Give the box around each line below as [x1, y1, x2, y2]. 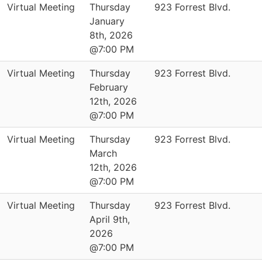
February [89, 81, 128, 93]
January [89, 15, 125, 27]
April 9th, [89, 213, 130, 225]
